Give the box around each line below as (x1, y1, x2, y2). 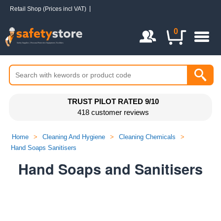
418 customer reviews (77, 108, 149, 116)
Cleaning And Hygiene (42, 133, 105, 141)
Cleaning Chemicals (119, 133, 176, 141)
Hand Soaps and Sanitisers (18, 159, 203, 179)
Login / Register (108, 26, 157, 34)
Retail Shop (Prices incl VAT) (10, 5, 86, 12)
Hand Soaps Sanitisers (11, 144, 76, 151)
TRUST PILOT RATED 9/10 (67, 97, 159, 106)
